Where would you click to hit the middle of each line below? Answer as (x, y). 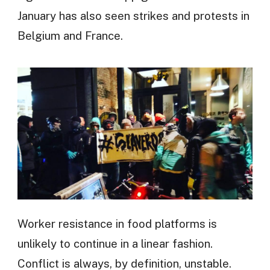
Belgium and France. (70, 35)
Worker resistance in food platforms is (117, 223)
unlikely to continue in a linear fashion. (115, 243)
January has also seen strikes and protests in (133, 15)
